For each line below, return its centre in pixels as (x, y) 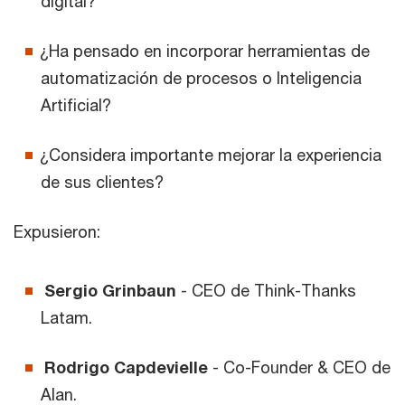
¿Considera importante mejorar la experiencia (211, 154)
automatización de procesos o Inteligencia (201, 77)
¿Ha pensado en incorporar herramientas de (205, 50)
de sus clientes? (102, 181)
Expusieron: (57, 231)
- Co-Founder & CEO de (299, 367)
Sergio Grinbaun (110, 290)
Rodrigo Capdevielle (126, 367)
